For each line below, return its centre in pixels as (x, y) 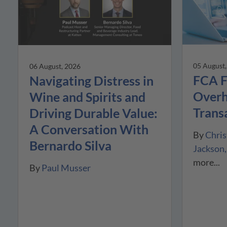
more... (207, 162)
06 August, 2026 (55, 66)
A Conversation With (89, 129)
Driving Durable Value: (93, 113)
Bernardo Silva (70, 145)
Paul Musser (66, 167)
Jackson (209, 148)
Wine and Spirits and (87, 97)
